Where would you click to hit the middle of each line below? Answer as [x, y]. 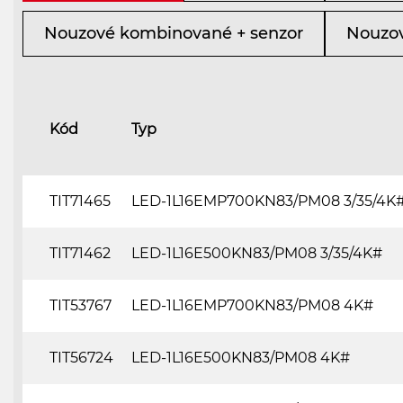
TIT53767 [81, 305]
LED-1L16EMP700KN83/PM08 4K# [252, 305]
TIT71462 [80, 253]
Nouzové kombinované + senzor [174, 33]
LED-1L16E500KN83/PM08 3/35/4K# [257, 253]
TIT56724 [81, 357]
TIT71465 [80, 201]
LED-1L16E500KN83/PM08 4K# [241, 357]
